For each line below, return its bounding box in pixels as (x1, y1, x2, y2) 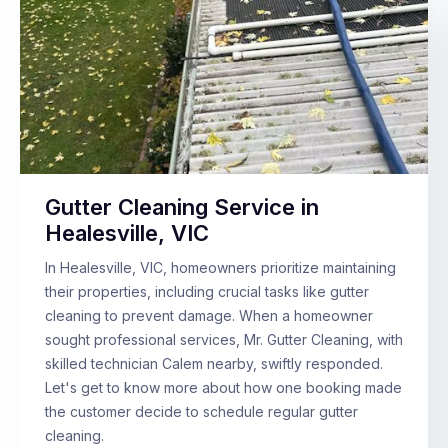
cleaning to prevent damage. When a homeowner (45, 307, 373, 325)
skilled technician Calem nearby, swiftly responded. (45, 355, 383, 373)
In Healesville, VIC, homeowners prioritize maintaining (45, 259, 396, 277)
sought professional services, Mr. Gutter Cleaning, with (45, 331, 403, 349)
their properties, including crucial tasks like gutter (45, 283, 369, 301)
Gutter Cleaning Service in (45, 194, 319, 221)
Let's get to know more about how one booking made (45, 379, 402, 397)
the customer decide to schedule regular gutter (45, 403, 358, 421)
